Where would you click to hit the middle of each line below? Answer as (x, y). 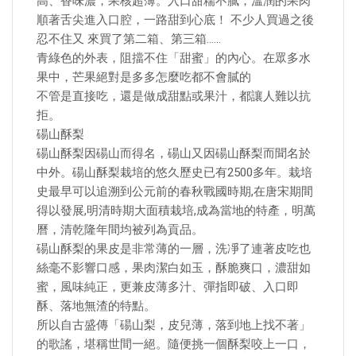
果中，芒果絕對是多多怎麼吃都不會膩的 (144, 77)
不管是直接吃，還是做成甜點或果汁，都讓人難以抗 (174, 96)
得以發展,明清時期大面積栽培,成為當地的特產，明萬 (176, 211)
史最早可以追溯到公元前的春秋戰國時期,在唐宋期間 (175, 192)
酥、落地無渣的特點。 (96, 306)
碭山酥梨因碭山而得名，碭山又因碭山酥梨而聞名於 (174, 153)
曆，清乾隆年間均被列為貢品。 (120, 230)
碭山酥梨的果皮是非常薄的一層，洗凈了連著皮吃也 (174, 249)
